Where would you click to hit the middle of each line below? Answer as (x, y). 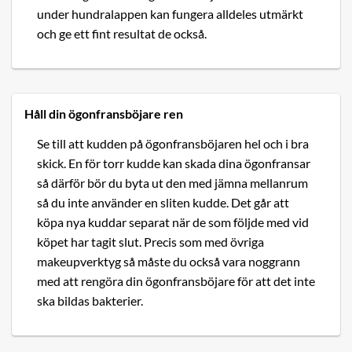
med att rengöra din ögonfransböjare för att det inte (176, 281)
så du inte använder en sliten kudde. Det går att (163, 203)
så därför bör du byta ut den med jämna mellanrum (172, 183)
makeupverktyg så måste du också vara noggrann (169, 262)
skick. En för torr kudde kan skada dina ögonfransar (174, 163)
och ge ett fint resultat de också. (122, 34)
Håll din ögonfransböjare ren (104, 114)
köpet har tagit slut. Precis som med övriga (150, 242)
